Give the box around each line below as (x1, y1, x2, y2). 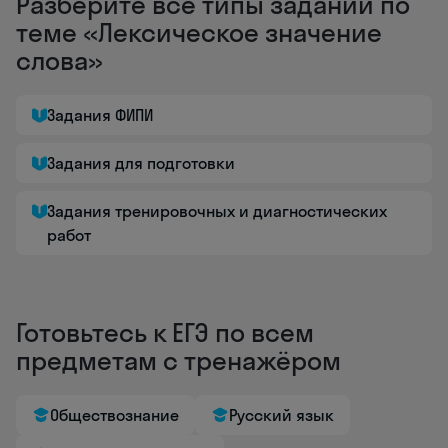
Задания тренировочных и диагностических (47, 201, 387, 221)
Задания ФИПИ (47, 105, 153, 125)
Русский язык (229, 405, 334, 425)
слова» (16, 44, 103, 77)
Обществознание (50, 405, 179, 425)
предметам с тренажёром (16, 344, 341, 377)
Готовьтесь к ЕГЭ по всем (16, 316, 314, 349)
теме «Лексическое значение (16, 16, 382, 49)
